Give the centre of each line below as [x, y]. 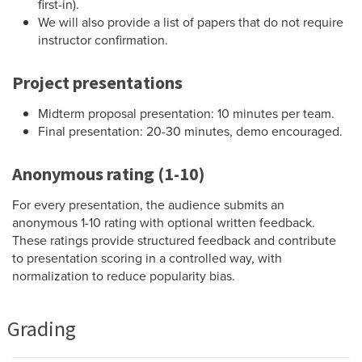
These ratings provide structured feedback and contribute [174, 240]
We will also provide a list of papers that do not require [191, 22]
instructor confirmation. [103, 40]
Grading [42, 328]
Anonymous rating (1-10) [108, 173]
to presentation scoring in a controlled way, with [147, 257]
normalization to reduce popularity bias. [124, 275]
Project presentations [97, 82]
